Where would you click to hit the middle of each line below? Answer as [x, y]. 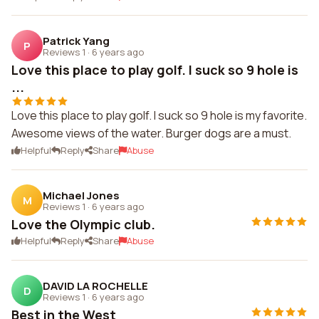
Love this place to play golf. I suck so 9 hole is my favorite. [159, 115]
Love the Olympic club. [83, 224]
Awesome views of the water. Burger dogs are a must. [151, 133]
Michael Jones [81, 195]
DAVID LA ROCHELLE [95, 286]
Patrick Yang [76, 41]
